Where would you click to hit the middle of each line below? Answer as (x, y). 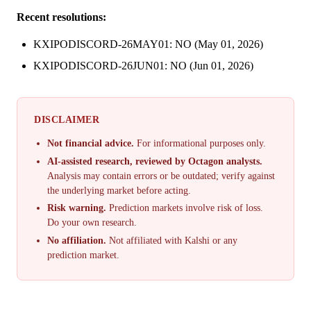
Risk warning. (77, 208)
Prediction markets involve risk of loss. (185, 208)
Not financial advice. (91, 143)
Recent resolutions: (61, 17)
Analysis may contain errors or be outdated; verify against (161, 176)
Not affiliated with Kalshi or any (172, 241)
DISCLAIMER (67, 119)
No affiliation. (77, 241)
